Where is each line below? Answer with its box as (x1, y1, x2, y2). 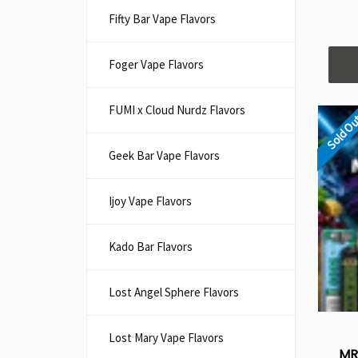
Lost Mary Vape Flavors (109, 330, 224, 345)
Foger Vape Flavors (109, 57, 204, 72)
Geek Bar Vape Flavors (109, 148, 220, 163)
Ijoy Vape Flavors (109, 193, 192, 209)
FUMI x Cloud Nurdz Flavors (109, 102, 245, 117)
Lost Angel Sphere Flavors (109, 284, 239, 300)
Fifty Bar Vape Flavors (109, 11, 216, 26)
